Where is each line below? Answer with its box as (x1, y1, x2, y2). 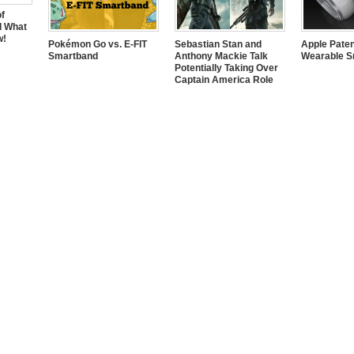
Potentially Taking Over (175, 62, 278, 73)
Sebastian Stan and (175, 39, 262, 50)
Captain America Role (175, 74, 273, 85)
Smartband (48, 51, 98, 62)
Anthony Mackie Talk (175, 51, 268, 62)
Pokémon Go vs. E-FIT (48, 39, 147, 50)
